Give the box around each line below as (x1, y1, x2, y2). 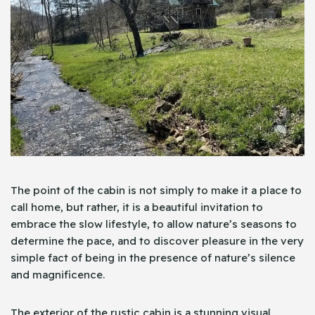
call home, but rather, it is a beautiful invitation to (11, 200, 263, 214)
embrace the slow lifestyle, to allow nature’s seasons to (11, 217, 297, 231)
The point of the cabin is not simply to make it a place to (11, 184, 302, 198)
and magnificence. (11, 268, 105, 282)
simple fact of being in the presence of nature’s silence (11, 251, 295, 265)
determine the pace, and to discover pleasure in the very (11, 234, 304, 248)
